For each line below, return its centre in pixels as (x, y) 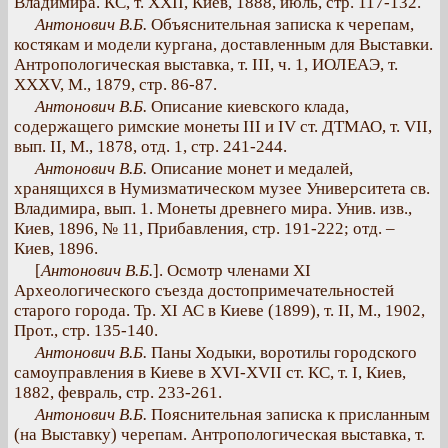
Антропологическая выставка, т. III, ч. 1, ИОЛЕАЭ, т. (206, 64)
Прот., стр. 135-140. (86, 330)
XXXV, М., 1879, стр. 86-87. (115, 84)
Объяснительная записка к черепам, (280, 24)
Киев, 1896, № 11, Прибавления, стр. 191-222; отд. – (204, 228)
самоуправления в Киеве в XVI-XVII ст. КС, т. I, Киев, (210, 372)
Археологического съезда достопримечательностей (204, 290)
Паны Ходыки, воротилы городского (282, 352)
